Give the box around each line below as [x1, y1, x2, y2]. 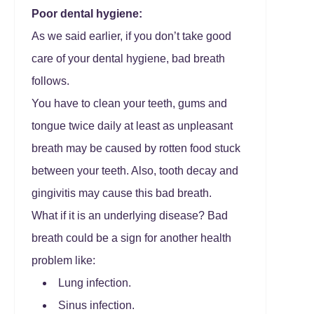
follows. [32, 75, 69, 87]
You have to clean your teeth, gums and [32, 97, 227, 109]
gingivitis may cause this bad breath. [32, 187, 212, 199]
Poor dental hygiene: [32, 8, 142, 20]
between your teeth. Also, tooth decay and [32, 165, 238, 177]
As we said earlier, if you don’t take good [32, 30, 231, 42]
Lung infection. [58, 277, 131, 289]
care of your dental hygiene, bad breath [32, 53, 225, 64]
